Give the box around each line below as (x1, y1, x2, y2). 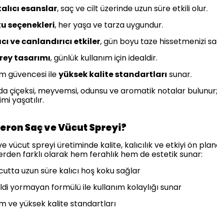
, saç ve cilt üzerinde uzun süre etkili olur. (57, 3, 208, 14)
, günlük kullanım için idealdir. (50, 52, 157, 63)
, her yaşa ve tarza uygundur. (55, 19, 163, 31)
